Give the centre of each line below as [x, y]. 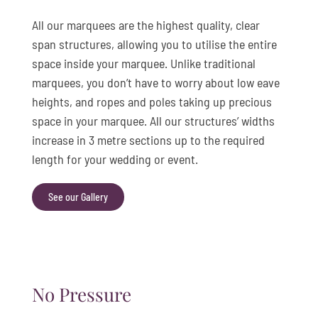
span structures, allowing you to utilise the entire [154, 44]
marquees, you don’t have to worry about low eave [155, 82]
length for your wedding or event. [115, 159]
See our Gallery [78, 197]
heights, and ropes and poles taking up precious [152, 101]
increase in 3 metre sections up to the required [148, 139]
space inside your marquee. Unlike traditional [143, 63]
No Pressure [81, 295]
